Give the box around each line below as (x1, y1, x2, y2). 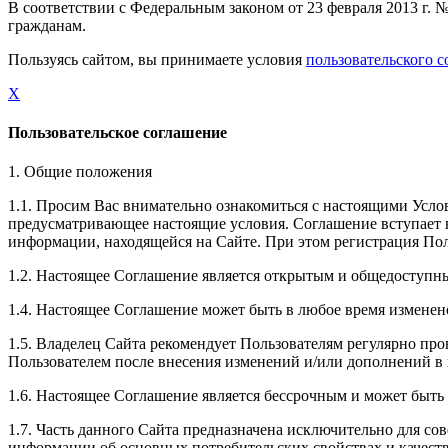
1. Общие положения (8, 163, 152, 181)
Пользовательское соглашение (8, 124, 227, 142)
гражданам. (8, 16, 86, 34)
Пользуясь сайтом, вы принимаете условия (8, 50, 306, 68)
